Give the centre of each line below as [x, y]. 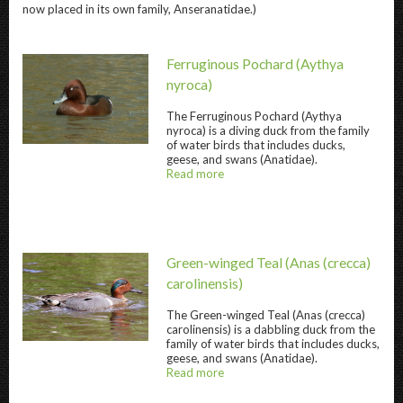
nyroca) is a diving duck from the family [268, 130]
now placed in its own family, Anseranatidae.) [139, 9]
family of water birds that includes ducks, [273, 344]
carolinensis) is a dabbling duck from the [271, 329]
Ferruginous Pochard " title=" [234, 140]
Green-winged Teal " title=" [227, 336]
